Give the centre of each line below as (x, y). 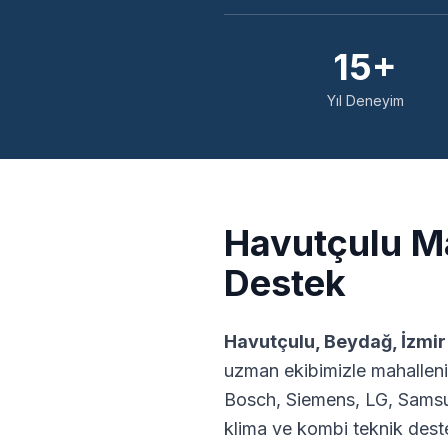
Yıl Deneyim (365, 100)
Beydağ (358, 341)
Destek (285, 283)
